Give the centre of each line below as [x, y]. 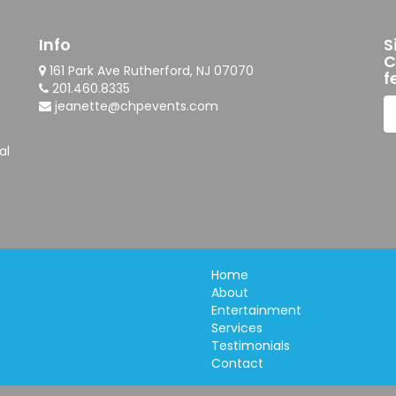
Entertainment [256, 310]
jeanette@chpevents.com [137, 106]
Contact [237, 363]
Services [237, 328]
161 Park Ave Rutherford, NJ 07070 [150, 71]
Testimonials [251, 346]
